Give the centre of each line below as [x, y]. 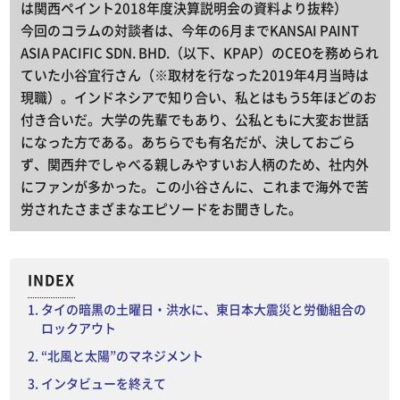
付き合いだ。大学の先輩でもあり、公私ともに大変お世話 [195, 120]
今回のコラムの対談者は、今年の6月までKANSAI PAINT [190, 31]
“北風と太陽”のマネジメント [122, 356]
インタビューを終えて [104, 383]
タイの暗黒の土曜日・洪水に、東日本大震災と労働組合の [204, 309]
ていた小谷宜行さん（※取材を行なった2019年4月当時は [195, 75]
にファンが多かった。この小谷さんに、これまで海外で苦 [195, 187]
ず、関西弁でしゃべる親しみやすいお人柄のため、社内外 [195, 165]
